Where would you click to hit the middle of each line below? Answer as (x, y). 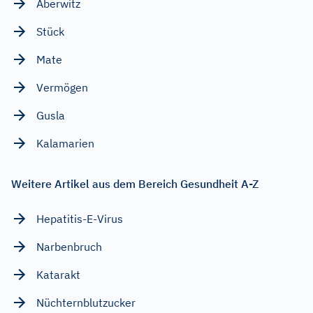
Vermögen (62, 87)
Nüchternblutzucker (86, 302)
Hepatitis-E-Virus (80, 218)
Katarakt (58, 274)
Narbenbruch (69, 246)
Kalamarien (65, 143)
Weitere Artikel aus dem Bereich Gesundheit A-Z (135, 183)
